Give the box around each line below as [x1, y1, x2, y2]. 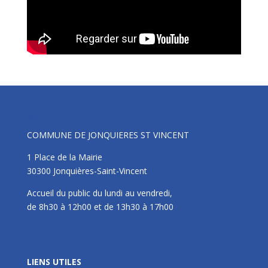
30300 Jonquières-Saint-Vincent [26, 165, 147, 176]
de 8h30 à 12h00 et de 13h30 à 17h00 [26, 200, 173, 212]
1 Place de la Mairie [26, 151, 102, 163]
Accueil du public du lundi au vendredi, [26, 187, 172, 199]
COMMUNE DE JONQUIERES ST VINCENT [26, 129, 189, 141]
